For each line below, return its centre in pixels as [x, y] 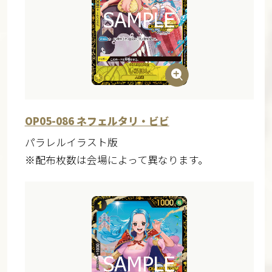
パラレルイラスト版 [71, 142]
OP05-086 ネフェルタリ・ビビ [97, 121]
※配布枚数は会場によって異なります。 [116, 159]
